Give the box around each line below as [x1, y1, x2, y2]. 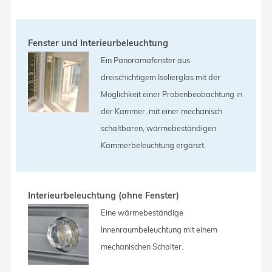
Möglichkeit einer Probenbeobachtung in [101, 89, 243, 99]
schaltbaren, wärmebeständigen [101, 123, 217, 133]
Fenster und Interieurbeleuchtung [28, 37, 169, 49]
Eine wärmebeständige [101, 207, 184, 217]
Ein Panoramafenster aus [101, 55, 191, 65]
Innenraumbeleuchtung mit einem [101, 224, 218, 234]
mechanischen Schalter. [101, 241, 184, 251]
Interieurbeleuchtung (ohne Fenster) [28, 189, 180, 201]
